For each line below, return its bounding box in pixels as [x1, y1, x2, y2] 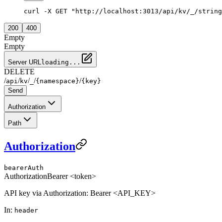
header [14, 207, 38, 215]
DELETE [4, 67, 35, 76]
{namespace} [36, 77, 79, 85]
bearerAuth [4, 164, 44, 172]
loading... [41, 58, 81, 66]
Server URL [8, 58, 41, 66]
